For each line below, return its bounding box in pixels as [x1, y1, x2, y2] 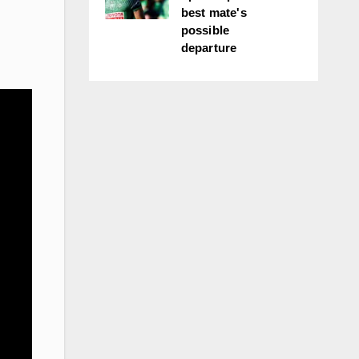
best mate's [180, 6, 247, 19]
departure [180, 41, 237, 54]
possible [180, 23, 230, 37]
